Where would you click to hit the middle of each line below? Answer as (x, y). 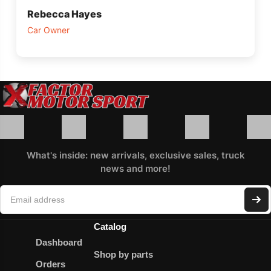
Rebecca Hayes (64, 14)
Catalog (110, 226)
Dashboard (59, 242)
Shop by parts (123, 254)
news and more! (135, 168)
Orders (51, 264)
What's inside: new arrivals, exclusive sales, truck (135, 155)
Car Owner (48, 30)
